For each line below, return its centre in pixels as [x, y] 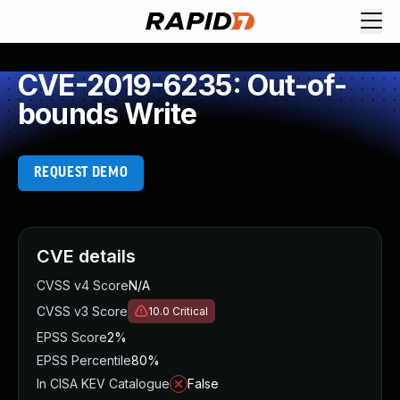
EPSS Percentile [84, 360]
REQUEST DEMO [81, 173]
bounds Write [108, 114]
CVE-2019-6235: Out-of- [183, 85]
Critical [190, 311]
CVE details [86, 256]
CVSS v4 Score [83, 285]
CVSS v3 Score [82, 311]
